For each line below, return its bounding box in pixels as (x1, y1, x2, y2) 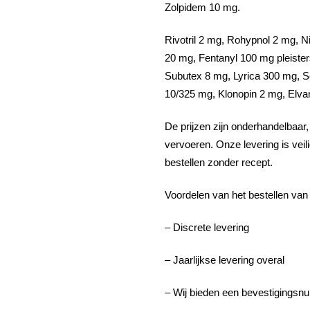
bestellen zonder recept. (165, 156, 273, 168)
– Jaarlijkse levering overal (165, 254, 284, 266)
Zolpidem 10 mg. (165, 1, 240, 13)
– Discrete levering (165, 221, 249, 233)
